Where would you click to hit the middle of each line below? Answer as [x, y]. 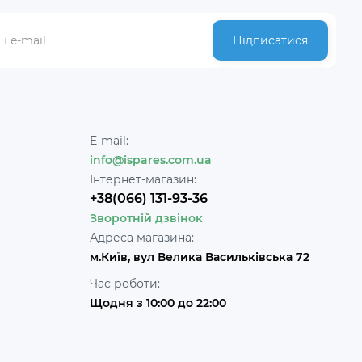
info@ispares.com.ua [151, 160]
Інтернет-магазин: [143, 179]
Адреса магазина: [142, 238]
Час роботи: [125, 284]
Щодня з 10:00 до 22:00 [158, 303]
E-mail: [109, 141]
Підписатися [270, 40]
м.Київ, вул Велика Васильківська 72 [200, 257]
